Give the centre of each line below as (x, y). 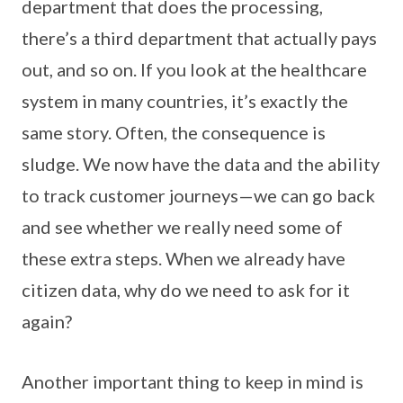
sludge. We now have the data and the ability (201, 163)
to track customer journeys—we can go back (198, 195)
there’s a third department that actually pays (199, 37)
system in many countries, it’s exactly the (185, 100)
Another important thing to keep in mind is (193, 381)
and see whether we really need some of (182, 226)
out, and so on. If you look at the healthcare (194, 69)
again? (47, 321)
